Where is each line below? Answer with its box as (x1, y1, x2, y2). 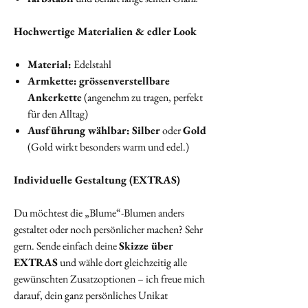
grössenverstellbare (79, 74, 170, 89)
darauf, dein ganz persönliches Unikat (14, 288, 168, 303)
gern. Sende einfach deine (14, 239, 119, 254)
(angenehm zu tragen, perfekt (82, 90, 203, 105)
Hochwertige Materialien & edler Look (14, 24, 197, 39)
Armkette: (27, 74, 77, 89)
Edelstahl (71, 57, 111, 72)
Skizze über (119, 239, 173, 254)
